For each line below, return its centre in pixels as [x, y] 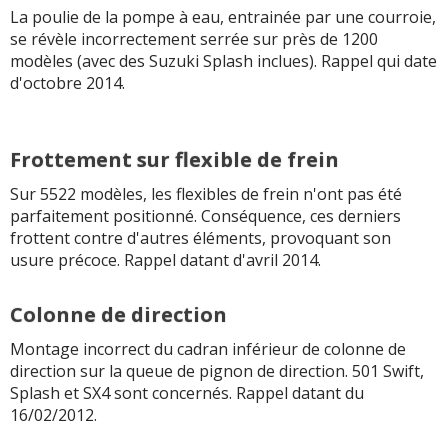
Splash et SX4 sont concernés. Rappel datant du [187, 392]
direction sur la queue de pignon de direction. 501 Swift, [217, 370]
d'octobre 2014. [67, 82]
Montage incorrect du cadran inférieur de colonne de [208, 348]
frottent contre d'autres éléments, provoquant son [200, 237]
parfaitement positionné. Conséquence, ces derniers [205, 215]
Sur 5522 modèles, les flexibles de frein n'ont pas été [206, 193]
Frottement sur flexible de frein [174, 159]
